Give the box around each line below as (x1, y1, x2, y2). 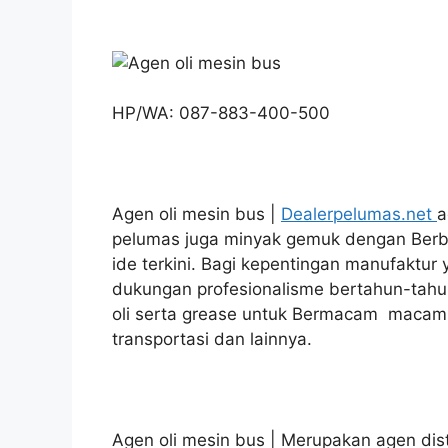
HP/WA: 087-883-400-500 (112, 103, 330, 124)
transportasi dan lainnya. (112, 329, 312, 350)
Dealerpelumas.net (281, 204, 437, 225)
